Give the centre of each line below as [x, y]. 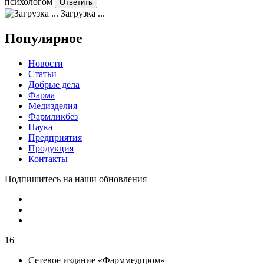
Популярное [44, 38]
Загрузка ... [82, 13]
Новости [46, 63]
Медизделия [53, 105]
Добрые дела [54, 84]
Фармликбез [53, 116]
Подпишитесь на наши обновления [76, 179]
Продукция [51, 148]
